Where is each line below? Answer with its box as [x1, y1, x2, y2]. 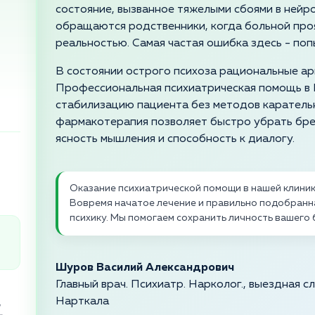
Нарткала [56, 296, 109, 308]
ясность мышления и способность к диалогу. [56, 134, 295, 146]
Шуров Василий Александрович [56, 262, 234, 274]
